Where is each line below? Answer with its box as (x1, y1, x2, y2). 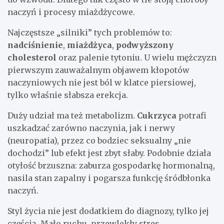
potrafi (176, 110, 206, 121)
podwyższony (116, 40, 173, 50)
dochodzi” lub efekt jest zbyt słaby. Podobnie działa (7, 148, 211, 158)
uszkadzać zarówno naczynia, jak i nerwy (7, 123, 175, 133)
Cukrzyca (137, 110, 176, 121)
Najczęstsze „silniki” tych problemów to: (7, 27, 172, 38)
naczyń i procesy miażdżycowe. (7, 7, 135, 17)
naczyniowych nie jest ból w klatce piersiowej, (7, 77, 196, 88)
